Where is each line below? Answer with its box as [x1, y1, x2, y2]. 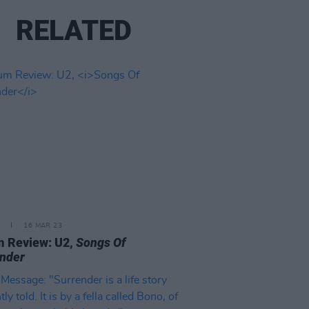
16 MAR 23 [23, 222, 63, 229]
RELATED [16, 14, 132, 47]
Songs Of [76, 235, 126, 250]
